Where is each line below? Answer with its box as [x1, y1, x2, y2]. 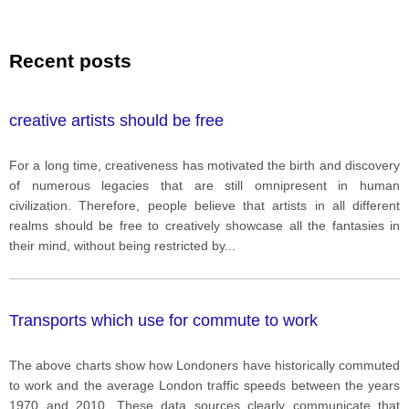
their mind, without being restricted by [9, 237, 225, 253]
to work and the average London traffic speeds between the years [9, 377, 400, 393]
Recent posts [9, 49, 131, 71]
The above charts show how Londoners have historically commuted [9, 357, 400, 372]
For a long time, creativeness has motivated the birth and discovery [9, 157, 400, 173]
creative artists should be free [9, 110, 224, 130]
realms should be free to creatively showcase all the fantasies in [9, 217, 400, 233]
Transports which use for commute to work [9, 310, 318, 330]
